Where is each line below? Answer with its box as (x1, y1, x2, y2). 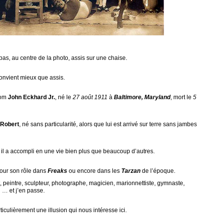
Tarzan (121, 167, 140, 174)
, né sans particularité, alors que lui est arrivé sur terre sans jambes (19, 121, 197, 128)
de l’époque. (140, 167, 175, 174)
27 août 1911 (73, 94, 108, 101)
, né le (55, 94, 73, 101)
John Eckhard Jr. (8, 94, 55, 101)
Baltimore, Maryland (114, 94, 170, 101)
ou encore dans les (67, 167, 121, 174)
